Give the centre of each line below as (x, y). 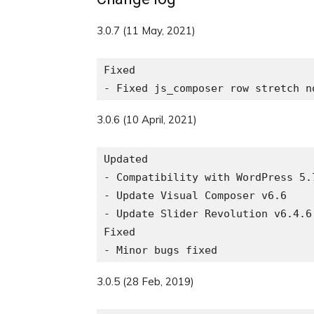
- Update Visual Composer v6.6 (195, 196)
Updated (126, 159)
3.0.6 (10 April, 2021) (147, 120)
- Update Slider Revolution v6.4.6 (208, 214)
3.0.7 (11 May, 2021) (146, 30)
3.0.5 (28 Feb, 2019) (145, 281)
